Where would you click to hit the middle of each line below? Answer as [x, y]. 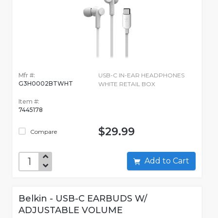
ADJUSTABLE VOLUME [71, 210]
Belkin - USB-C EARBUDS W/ [83, 199]
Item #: [29, 102]
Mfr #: [27, 75]
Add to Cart [181, 161]
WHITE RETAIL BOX [127, 84]
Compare [43, 132]
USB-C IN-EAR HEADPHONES [141, 75]
